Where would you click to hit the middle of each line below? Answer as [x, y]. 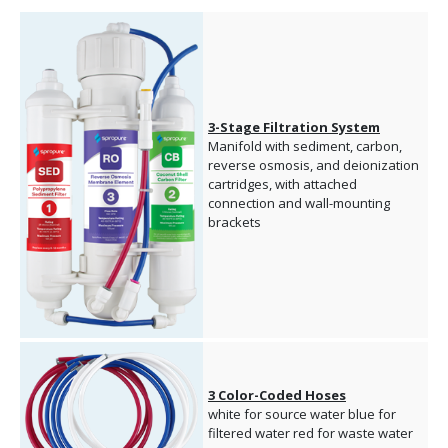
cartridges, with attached [282, 184]
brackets [234, 222]
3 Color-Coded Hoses [277, 395]
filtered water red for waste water [310, 433]
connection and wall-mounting [299, 203]
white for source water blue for [302, 414]
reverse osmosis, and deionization [313, 165]
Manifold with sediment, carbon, [305, 146]
